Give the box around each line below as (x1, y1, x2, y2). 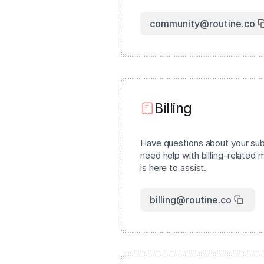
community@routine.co (150, 18, 255, 29)
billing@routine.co (150, 194, 232, 206)
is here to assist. (140, 162, 207, 173)
